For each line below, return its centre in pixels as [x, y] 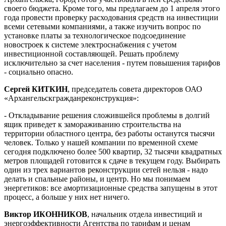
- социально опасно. [39, 72]
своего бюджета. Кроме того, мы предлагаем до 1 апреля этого [112, 8]
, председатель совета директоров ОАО [135, 89]
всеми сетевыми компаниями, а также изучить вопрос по [102, 26]
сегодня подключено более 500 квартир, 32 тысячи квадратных [113, 152]
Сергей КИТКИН [36, 89]
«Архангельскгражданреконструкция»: [71, 98]
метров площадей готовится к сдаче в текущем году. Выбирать [112, 161]
